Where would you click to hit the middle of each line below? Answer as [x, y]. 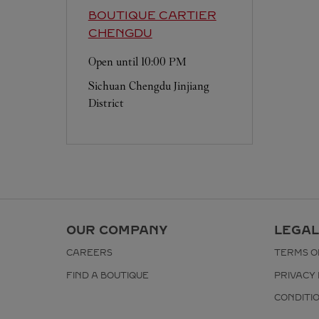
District [106, 103]
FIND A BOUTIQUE [107, 275]
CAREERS [89, 253]
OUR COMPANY [117, 230]
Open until [114, 62]
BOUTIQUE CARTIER [152, 15]
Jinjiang [191, 86]
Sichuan [107, 86]
